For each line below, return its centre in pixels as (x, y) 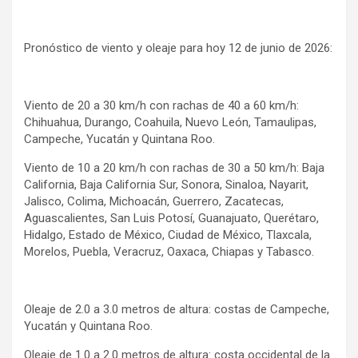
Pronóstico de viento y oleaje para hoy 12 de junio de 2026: (178, 48)
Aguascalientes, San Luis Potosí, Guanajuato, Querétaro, (171, 218)
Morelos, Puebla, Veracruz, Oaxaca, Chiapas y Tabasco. (169, 251)
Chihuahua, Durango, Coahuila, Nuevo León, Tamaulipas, (170, 122)
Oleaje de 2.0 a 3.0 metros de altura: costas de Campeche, (177, 309)
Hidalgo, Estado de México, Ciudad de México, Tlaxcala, (168, 235)
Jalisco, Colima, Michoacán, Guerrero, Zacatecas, (154, 201)
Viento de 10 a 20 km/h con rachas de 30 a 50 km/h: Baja (174, 167)
